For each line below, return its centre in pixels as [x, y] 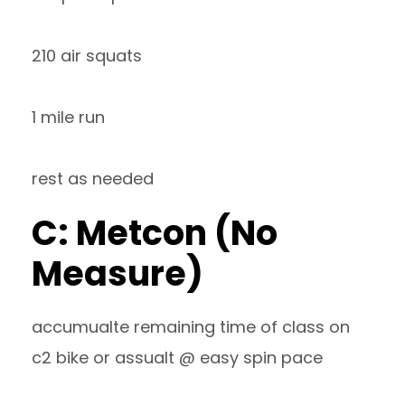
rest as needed [93, 179]
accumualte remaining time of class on [191, 327]
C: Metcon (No [155, 233]
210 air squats [87, 56]
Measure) [118, 273]
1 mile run [68, 117]
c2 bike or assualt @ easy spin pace [177, 358]
